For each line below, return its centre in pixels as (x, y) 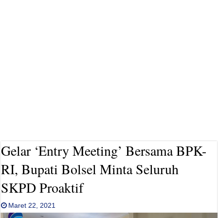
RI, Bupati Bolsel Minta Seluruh (90, 169)
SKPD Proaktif (42, 187)
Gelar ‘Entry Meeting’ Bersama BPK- (104, 150)
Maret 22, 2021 (32, 205)
